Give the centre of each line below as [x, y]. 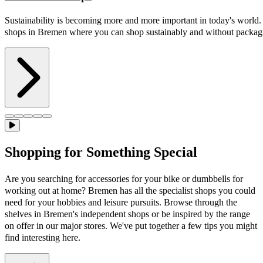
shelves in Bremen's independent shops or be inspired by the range [127, 214]
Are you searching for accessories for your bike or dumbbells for [124, 178]
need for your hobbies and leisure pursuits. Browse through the [121, 202]
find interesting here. [43, 237]
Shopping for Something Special [101, 152]
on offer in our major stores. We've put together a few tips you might [131, 225]
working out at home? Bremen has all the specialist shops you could [130, 190]
